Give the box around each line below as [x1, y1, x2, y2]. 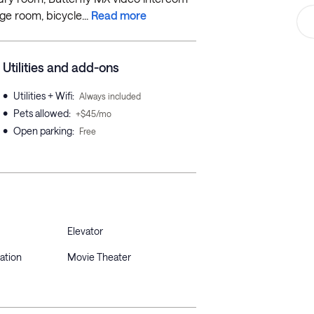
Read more [91, 8, 146, 22]
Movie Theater [67, 251, 131, 263]
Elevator [67, 225, 103, 237]
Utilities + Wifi [13, 90, 72, 102]
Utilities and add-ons [3, 60, 119, 75]
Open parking [13, 125, 72, 137]
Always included [79, 91, 141, 101]
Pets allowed [13, 107, 69, 119]
